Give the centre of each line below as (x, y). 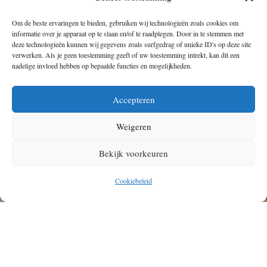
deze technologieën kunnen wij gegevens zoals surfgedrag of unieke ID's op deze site (131, 44)
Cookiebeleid (133, 181)
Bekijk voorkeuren (133, 153)
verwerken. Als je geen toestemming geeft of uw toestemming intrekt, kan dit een (126, 55)
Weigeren (133, 126)
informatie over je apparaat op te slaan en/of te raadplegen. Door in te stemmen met (128, 33)
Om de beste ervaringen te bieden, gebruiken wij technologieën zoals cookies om (125, 23)
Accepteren (133, 99)
